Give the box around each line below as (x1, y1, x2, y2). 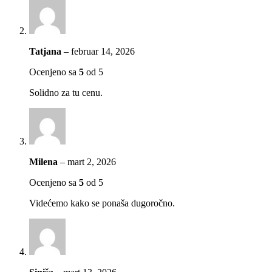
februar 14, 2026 (71, 46, 135, 57)
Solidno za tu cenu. (29, 87, 103, 98)
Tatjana (29, 46, 64, 57)
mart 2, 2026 (67, 157, 116, 168)
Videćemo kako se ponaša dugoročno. (29, 198, 175, 209)
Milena (29, 157, 60, 168)
